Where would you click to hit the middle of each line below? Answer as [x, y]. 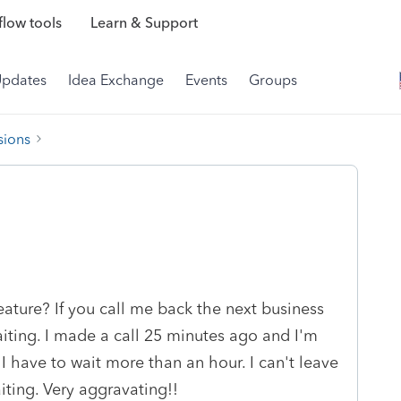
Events [206, 80]
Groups [273, 80]
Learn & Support [144, 23]
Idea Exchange [116, 80]
